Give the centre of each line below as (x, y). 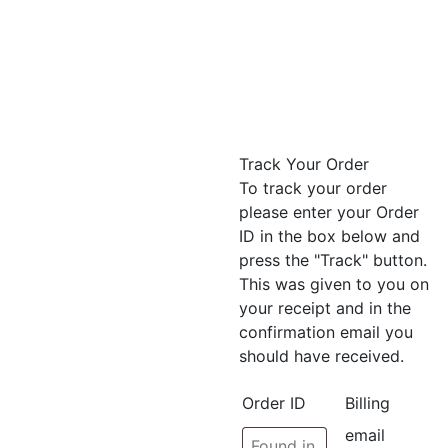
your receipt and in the (325, 308)
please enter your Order (329, 212)
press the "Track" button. (333, 260)
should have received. (321, 356)
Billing (367, 403)
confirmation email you (326, 332)
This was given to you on (334, 284)
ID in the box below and (329, 236)
